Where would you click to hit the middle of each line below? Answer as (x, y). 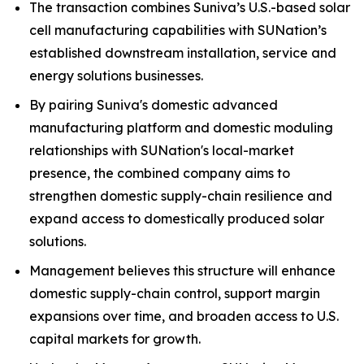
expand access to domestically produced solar (177, 219)
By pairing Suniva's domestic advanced (154, 105)
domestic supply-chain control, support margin (175, 293)
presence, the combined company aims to (160, 173)
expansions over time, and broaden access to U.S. (184, 316)
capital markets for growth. (115, 339)
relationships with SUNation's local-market (162, 150)
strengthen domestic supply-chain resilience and (181, 196)
